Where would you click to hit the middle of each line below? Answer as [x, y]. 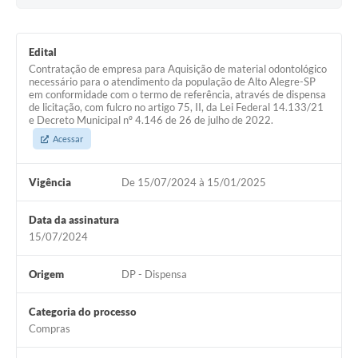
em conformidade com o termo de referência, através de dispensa [177, 95]
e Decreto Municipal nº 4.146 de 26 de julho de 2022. [151, 120]
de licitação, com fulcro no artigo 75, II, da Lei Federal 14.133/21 [176, 107]
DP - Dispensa [154, 274]
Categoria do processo [83, 312]
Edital [43, 52]
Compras [50, 329]
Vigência [50, 183]
